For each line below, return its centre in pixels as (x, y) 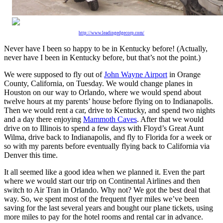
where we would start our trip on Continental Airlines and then (102, 181)
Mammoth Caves (110, 119)
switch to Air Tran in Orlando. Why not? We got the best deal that (107, 190)
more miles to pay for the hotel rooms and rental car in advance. (104, 217)
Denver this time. (31, 155)
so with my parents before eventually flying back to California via (107, 146)
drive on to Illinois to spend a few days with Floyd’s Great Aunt (104, 128)
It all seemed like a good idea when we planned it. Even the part (104, 172)
